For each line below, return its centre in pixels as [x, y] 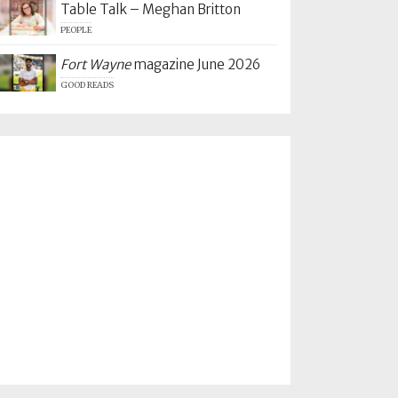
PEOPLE [76, 30]
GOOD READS [87, 86]
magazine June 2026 [195, 65]
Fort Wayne [95, 65]
